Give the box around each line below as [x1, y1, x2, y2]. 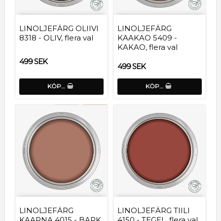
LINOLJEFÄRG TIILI [117, 205, 190, 215]
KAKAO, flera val [117, 42, 178, 52]
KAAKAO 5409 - [117, 33, 177, 42]
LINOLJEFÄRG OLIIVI [19, 23, 99, 33]
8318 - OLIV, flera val [19, 33, 93, 42]
